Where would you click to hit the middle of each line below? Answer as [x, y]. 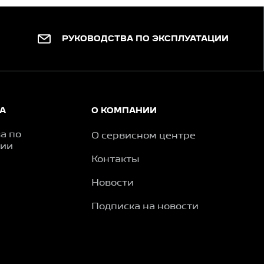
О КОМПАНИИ [124, 111]
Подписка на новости [145, 207]
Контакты [116, 160]
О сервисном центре [144, 136]
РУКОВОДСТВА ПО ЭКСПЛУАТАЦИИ [148, 39]
